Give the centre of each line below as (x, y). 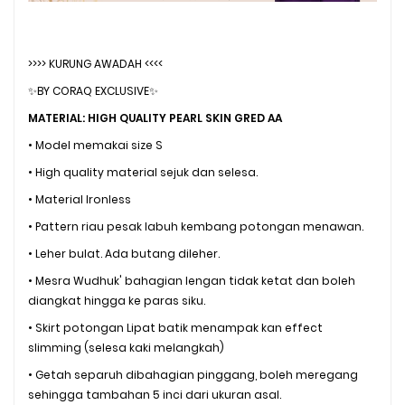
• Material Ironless (80, 199)
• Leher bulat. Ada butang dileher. (124, 253)
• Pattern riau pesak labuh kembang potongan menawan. (196, 226)
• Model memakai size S (95, 145)
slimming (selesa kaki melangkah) (126, 347)
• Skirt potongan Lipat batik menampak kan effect (175, 327)
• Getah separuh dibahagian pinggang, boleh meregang (193, 374)
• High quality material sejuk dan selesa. (143, 172)
